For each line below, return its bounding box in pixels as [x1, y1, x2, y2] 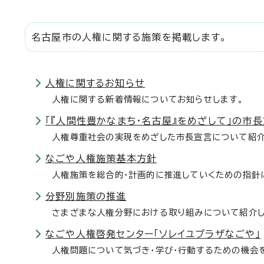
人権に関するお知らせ [45, 78, 145, 88]
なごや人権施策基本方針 [45, 154, 157, 163]
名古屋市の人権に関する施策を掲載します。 [31, 32, 227, 42]
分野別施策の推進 [45, 192, 127, 201]
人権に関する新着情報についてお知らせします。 [45, 95, 245, 104]
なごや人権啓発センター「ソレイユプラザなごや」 [45, 229, 261, 239]
